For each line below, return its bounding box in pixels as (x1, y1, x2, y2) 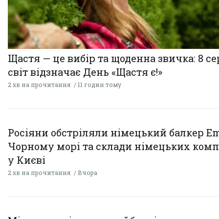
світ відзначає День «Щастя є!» (8, 65, 162, 78)
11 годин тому (78, 80, 121, 88)
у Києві (8, 153, 45, 166)
